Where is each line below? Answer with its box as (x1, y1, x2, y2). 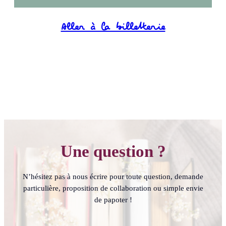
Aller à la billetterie (61, 22, 165, 34)
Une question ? (60, 142, 166, 161)
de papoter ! (94, 196, 132, 204)
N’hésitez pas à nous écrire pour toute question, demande (23, 173, 203, 181)
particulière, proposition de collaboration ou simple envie (23, 184, 203, 193)
